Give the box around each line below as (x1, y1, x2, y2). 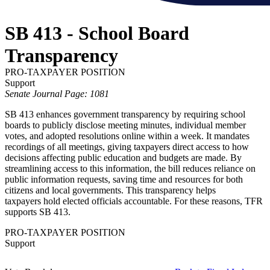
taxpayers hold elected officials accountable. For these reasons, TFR (5, 196, 263, 207)
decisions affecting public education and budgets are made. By (5, 152, 242, 163)
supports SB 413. (5, 207, 71, 218)
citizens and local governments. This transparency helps (5, 185, 216, 196)
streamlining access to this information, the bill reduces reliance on (5, 163, 256, 174)
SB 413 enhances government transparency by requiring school (5, 109, 245, 120)
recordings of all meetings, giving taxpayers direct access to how (5, 142, 249, 152)
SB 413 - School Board (5, 22, 189, 45)
